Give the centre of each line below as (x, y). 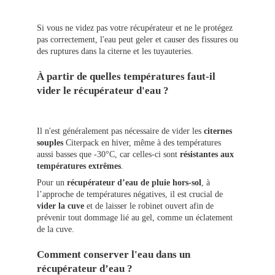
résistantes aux (207, 155)
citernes (218, 131)
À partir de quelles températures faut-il (126, 77)
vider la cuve (60, 206)
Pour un (52, 183)
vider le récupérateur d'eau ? (103, 91)
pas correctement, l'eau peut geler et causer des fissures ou (137, 40)
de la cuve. (56, 230)
